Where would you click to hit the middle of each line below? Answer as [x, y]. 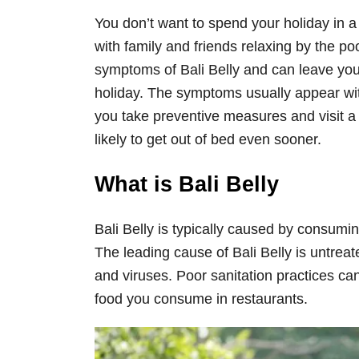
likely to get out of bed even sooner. [210, 139]
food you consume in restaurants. [201, 298]
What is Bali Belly [187, 184]
